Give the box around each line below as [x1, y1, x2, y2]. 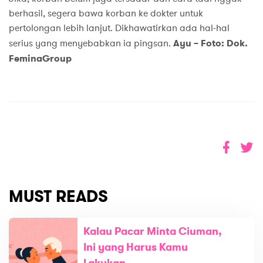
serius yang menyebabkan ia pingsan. [9, 36, 173, 50]
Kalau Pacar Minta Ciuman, [83, 224, 222, 238]
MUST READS [9, 185, 108, 208]
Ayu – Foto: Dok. [173, 36, 248, 49]
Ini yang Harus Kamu [83, 240, 188, 254]
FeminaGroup [9, 52, 72, 65]
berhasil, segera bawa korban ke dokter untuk [9, 6, 203, 20]
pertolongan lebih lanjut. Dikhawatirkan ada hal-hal [9, 21, 230, 35]
